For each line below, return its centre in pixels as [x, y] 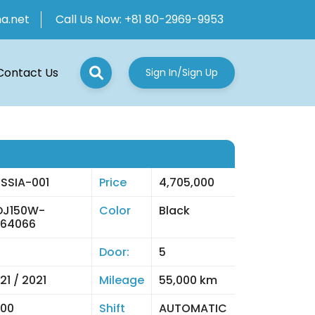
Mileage [122, 280]
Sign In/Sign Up [182, 72]
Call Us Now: [90, 19]
